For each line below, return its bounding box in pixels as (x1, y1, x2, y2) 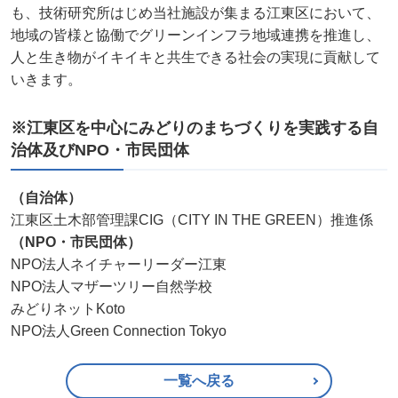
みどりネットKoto (11, 300, 125, 316)
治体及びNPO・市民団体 (11, 140, 189, 159)
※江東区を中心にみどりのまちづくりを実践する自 (11, 118, 378, 137)
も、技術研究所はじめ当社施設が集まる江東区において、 (11, 4, 380, 20)
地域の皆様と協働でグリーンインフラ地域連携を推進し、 (11, 27, 380, 43)
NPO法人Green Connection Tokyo (11, 322, 227, 338)
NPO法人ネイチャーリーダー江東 (11, 256, 227, 272)
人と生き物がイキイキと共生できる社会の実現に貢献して (11, 49, 380, 65)
